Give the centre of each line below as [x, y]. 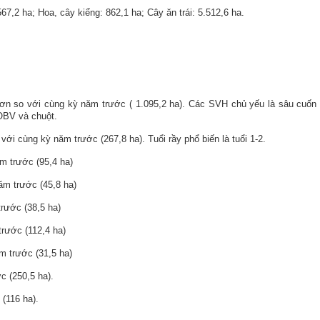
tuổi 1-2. [249, 139]
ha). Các [189, 104]
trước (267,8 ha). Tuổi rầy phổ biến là [153, 139]
